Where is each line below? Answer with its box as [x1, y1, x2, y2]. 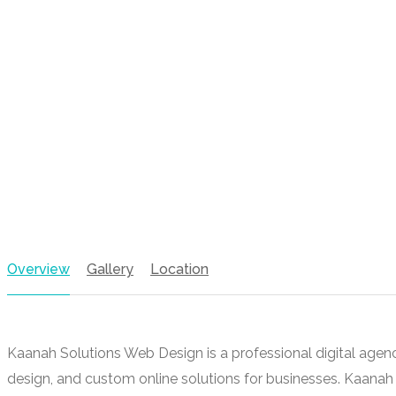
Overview [7, 261, 70, 278]
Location [150, 261, 209, 278]
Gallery [87, 261, 133, 278]
